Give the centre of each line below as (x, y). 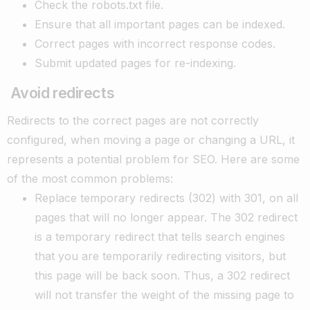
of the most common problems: (90, 178)
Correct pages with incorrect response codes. (155, 43)
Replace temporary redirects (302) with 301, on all (166, 198)
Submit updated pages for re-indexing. (135, 63)
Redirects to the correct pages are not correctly (133, 120)
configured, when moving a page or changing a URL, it (151, 139)
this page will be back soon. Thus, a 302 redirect (162, 275)
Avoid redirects (61, 92)
